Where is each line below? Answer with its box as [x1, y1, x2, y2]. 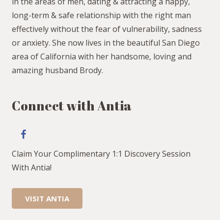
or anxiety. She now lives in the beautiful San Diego [12, 37, 200, 48]
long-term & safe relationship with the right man [12, 9, 191, 21]
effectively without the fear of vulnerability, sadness [12, 23, 202, 34]
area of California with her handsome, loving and [12, 51, 192, 62]
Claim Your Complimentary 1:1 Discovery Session [12, 148, 191, 159]
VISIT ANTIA [25, 193, 69, 204]
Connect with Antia [12, 96, 132, 114]
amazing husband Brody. [12, 64, 103, 76]
